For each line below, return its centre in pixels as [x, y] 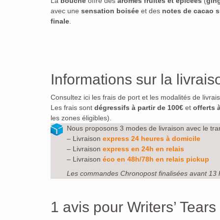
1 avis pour [89, 207]
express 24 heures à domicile [151, 139]
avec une [66, 11]
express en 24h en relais [143, 149]
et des [151, 11]
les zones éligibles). [81, 118]
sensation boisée [110, 11]
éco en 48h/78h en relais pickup [156, 159]
